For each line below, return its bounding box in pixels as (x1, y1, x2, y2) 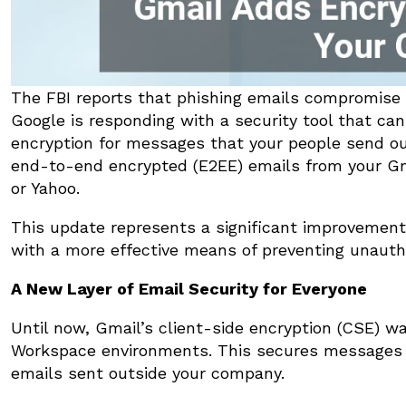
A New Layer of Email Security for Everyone (11, 278, 367, 298)
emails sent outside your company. (11, 362, 285, 382)
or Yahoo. (11, 178, 80, 198)
